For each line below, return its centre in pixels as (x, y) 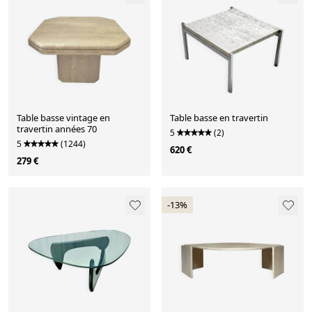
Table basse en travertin (219, 118)
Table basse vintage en (63, 118)
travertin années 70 (57, 129)
